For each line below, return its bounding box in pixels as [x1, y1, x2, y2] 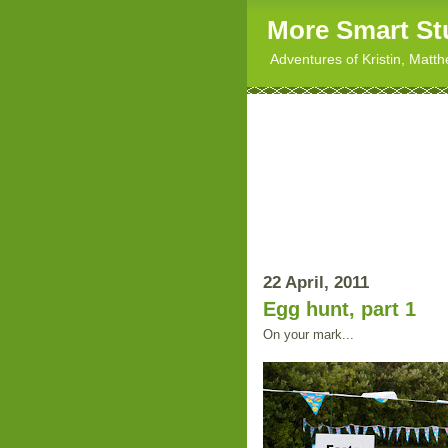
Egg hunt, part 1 [263, 297, 416, 320]
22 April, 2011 [263, 272, 369, 292]
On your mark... [263, 326, 354, 342]
